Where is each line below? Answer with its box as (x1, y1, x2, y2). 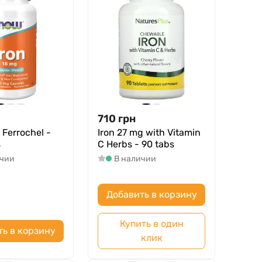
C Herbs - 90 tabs (98, 138, 175, 150)
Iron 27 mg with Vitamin (98, 126, 201, 138)
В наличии (113, 153, 156, 164)
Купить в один (119, 218, 184, 229)
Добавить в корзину (106, 188, 197, 200)
